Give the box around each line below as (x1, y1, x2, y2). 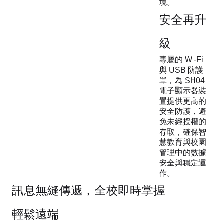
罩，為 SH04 (159, 76, 205, 84)
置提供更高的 (159, 96, 206, 105)
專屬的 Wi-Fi (159, 55, 203, 64)
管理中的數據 (159, 148, 206, 157)
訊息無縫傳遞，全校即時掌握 (12, 183, 165, 197)
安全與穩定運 (159, 158, 206, 167)
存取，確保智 (159, 127, 206, 136)
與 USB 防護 (159, 65, 203, 74)
